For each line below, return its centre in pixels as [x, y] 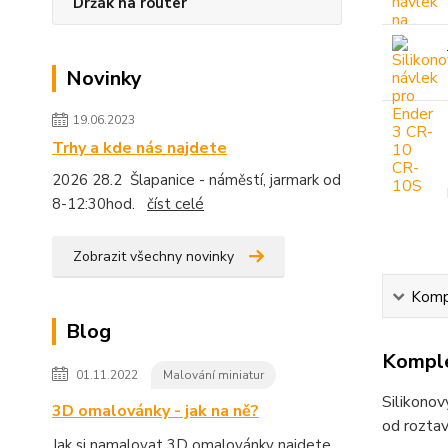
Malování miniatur [213, 375]
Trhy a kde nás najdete [139, 148]
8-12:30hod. [99, 204]
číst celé [175, 204]
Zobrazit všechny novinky [153, 256]
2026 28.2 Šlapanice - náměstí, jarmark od [196, 180]
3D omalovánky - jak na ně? [155, 411]
